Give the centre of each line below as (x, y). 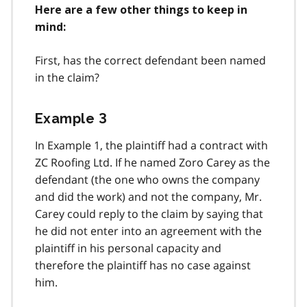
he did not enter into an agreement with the (148, 231)
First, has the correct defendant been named (150, 60)
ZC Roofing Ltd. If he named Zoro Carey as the (152, 162)
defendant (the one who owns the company (147, 179)
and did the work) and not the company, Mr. (148, 196)
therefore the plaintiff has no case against (143, 265)
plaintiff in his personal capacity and (128, 248)
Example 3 (71, 118)
